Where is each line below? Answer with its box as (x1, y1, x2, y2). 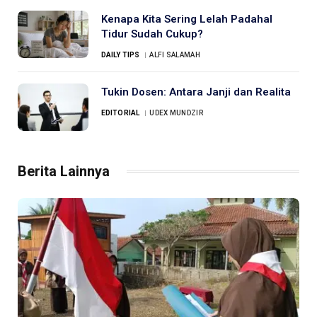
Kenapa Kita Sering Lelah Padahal (101, 13, 272, 26)
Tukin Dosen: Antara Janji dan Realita (101, 86, 291, 99)
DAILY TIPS (101, 51, 139, 59)
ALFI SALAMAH (149, 51, 200, 59)
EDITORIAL (101, 109, 139, 117)
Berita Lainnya (18, 162, 110, 180)
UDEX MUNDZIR (149, 109, 203, 117)
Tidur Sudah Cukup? (101, 28, 203, 41)
